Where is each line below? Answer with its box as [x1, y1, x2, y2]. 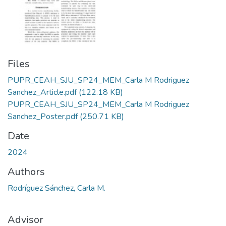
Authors [8, 165, 45, 179]
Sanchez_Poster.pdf [8, 111, 80, 122]
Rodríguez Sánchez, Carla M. [8, 183, 105, 194]
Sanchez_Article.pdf [8, 87, 79, 98]
